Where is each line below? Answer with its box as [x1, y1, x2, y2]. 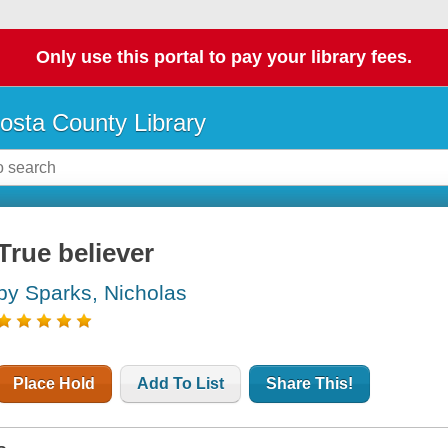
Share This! [266, 375, 354, 393]
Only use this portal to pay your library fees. [36, 47, 412, 68]
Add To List [137, 375, 225, 393]
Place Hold [13, 375, 96, 393]
